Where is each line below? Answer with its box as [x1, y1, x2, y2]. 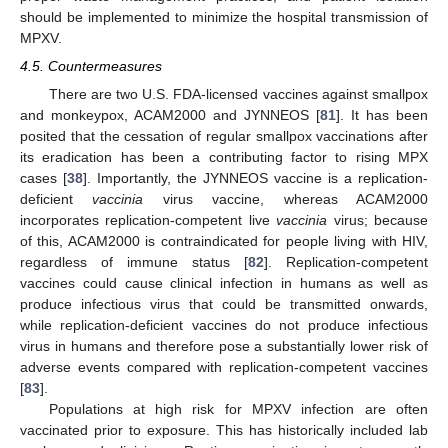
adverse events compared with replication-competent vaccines [20, 359, 428, 376]
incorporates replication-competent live [20, 212, 277, 229]
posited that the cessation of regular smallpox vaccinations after [20, 128, 428, 145]
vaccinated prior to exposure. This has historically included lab [20, 422, 428, 439]
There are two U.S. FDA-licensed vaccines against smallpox [48, 86, 428, 103]
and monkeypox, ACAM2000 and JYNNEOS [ [20, 107, 320, 124]
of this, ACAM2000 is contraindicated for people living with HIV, [20, 233, 428, 250]
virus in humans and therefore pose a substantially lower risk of [20, 338, 428, 355]
